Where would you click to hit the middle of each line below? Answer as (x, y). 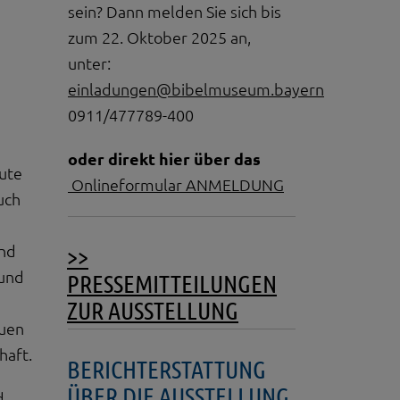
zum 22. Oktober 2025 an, (159, 37)
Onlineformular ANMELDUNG (176, 185)
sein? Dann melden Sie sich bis (175, 12)
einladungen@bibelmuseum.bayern (196, 89)
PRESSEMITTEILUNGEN (172, 283)
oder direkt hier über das (164, 159)
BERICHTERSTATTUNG (167, 369)
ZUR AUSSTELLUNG (153, 310)
